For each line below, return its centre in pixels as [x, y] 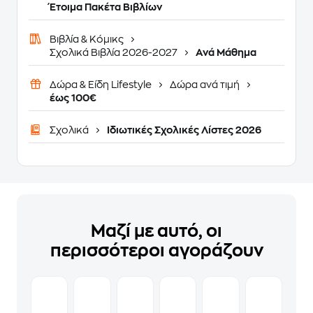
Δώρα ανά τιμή [205, 85]
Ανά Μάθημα [225, 52]
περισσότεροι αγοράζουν [156, 251]
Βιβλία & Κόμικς [88, 39]
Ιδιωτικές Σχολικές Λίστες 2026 [183, 130]
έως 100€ [73, 98]
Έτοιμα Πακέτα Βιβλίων [106, 7]
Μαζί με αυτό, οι [156, 231]
